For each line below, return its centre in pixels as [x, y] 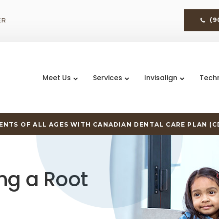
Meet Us [56, 77]
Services [107, 77]
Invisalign [161, 77]
